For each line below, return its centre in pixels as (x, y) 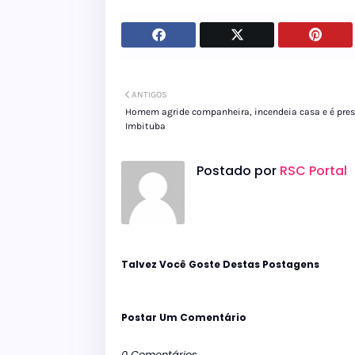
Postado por (237, 171)
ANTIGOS (149, 95)
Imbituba (145, 126)
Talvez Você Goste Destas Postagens (220, 265)
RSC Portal (312, 171)
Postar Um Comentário (184, 318)
